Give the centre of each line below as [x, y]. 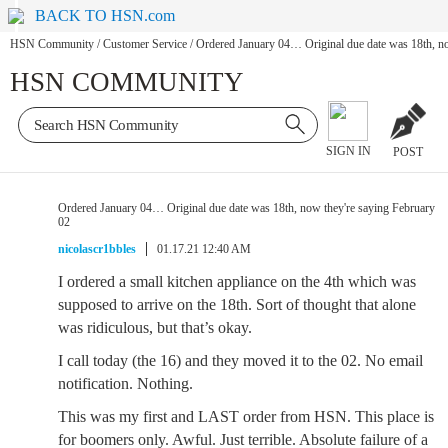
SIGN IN [348, 151]
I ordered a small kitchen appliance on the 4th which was [237, 281]
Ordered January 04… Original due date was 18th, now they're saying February [246, 208]
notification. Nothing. [125, 383]
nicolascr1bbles [97, 249]
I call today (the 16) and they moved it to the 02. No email [240, 360]
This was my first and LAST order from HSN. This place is [246, 416]
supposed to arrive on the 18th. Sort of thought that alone [237, 304]
